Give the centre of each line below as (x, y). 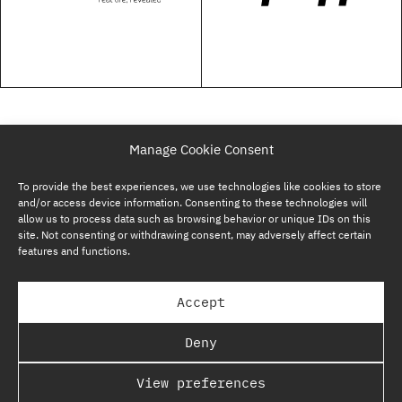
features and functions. (74, 251)
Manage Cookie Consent (201, 149)
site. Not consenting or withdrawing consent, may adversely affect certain (195, 235)
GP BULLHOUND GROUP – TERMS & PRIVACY (201, 322)
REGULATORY (201, 360)
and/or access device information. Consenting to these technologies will (192, 202)
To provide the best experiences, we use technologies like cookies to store (200, 186)
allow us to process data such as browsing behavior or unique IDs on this (194, 218)
